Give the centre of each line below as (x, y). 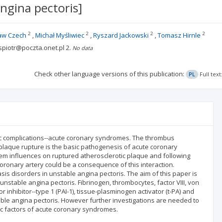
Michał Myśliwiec (59, 35)
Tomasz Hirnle (179, 35)
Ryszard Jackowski (121, 35)
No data (82, 48)
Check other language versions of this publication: (110, 74)
